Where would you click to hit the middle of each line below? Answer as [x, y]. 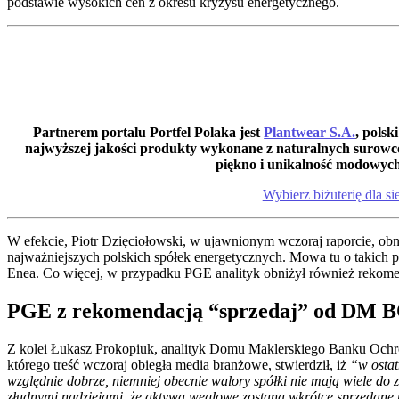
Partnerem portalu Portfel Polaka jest [149, 132]
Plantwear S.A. [310, 132]
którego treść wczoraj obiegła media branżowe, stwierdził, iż [179, 364]
